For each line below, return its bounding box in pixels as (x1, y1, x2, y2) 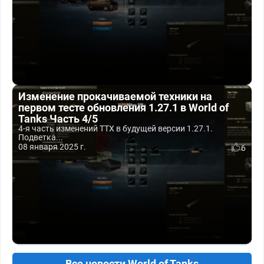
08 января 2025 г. (18, 142, 86, 151)
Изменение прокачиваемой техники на (18, 90, 212, 103)
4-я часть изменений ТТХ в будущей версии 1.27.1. (18, 124, 213, 133)
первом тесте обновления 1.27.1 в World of (18, 101, 229, 114)
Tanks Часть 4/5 (18, 113, 98, 125)
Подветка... (18, 133, 63, 142)
